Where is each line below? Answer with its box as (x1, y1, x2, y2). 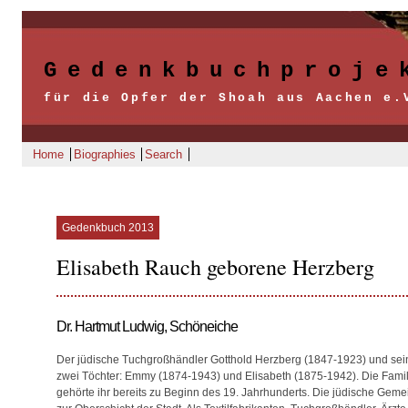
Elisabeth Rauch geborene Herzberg (56, 252, 374, 281)
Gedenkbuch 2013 (62, 221, 154, 234)
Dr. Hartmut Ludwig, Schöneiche (56, 319, 238, 335)
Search (145, 148, 183, 161)
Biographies (73, 148, 136, 161)
